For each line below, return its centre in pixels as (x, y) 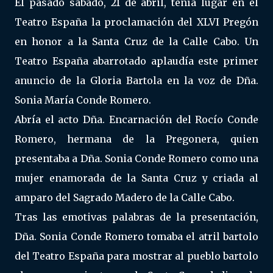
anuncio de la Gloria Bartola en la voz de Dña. (136, 80)
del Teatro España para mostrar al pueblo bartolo (136, 256)
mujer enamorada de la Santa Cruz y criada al (136, 178)
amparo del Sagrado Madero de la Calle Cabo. (125, 197)
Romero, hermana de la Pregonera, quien (136, 139)
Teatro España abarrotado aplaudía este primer (136, 61)
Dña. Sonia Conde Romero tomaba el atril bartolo (136, 236)
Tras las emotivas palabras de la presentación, (136, 217)
